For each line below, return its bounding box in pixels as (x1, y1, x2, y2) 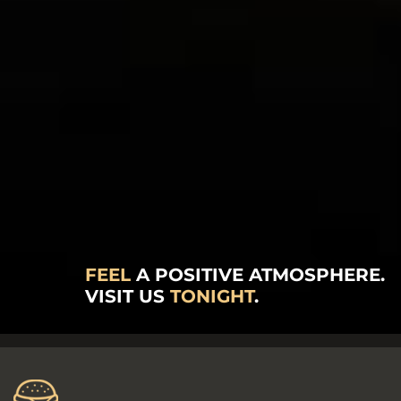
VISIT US (85, 286, 170, 308)
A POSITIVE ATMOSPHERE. (131, 264, 385, 286)
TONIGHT (170, 286, 254, 308)
